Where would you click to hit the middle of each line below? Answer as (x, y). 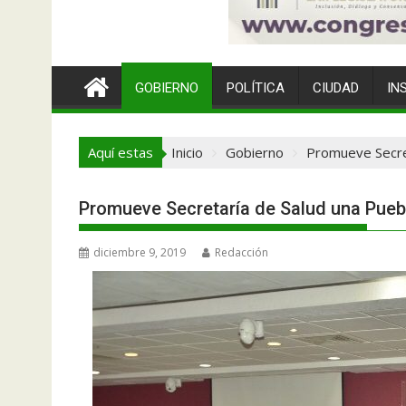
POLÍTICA (256, 88)
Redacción (242, 252)
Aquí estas (121, 152)
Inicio (187, 152)
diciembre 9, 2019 (140, 252)
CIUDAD (336, 88)
